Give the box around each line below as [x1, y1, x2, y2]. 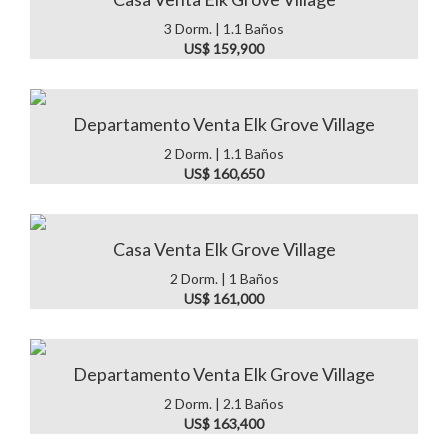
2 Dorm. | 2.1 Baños [164, 395, 284, 412]
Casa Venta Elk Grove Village [112, 238, 336, 260]
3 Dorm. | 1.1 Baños [164, 20, 284, 37]
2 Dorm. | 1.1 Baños [164, 145, 284, 162]
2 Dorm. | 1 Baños [169, 270, 279, 287]
